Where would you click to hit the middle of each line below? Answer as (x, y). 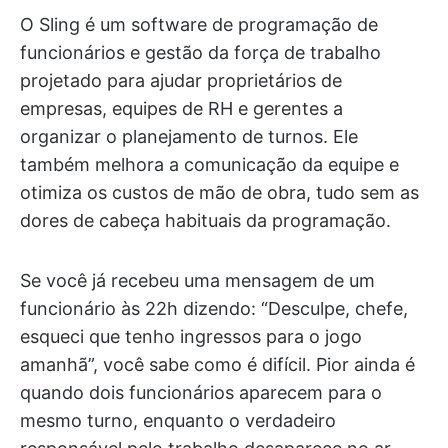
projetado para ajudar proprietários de (181, 81)
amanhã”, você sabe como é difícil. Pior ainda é (217, 365)
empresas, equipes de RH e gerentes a (181, 109)
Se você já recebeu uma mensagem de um (197, 281)
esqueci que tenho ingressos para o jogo (191, 337)
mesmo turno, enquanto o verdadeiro (178, 421)
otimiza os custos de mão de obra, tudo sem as (219, 193)
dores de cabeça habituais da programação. (205, 221)
